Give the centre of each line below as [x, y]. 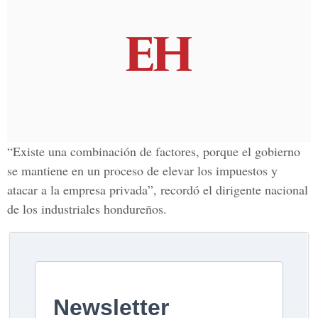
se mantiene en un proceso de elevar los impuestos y [142, 170]
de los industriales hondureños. [87, 209]
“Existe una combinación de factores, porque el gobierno [154, 151]
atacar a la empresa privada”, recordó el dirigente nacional [158, 190]
